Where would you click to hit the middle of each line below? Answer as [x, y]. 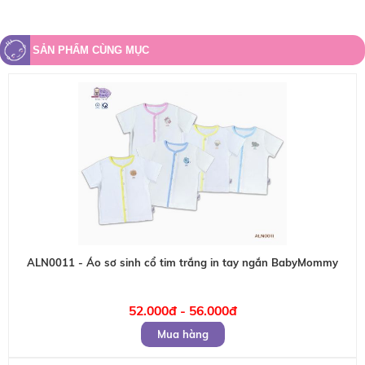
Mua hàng [182, 334]
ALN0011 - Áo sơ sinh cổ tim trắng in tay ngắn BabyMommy [182, 262]
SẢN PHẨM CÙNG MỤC [91, 50]
